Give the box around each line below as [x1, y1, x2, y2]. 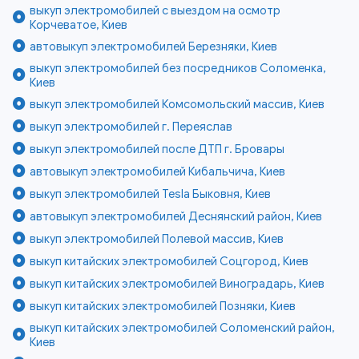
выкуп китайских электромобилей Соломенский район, [30, 321, 336, 336]
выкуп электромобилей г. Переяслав [30, 119, 233, 135]
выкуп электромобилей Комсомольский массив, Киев [30, 97, 325, 112]
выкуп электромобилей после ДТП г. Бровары [30, 142, 285, 157]
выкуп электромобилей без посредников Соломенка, [30, 61, 327, 76]
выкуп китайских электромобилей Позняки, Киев [30, 299, 296, 314]
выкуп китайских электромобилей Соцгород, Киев [30, 254, 309, 269]
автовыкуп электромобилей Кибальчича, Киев [30, 164, 286, 179]
